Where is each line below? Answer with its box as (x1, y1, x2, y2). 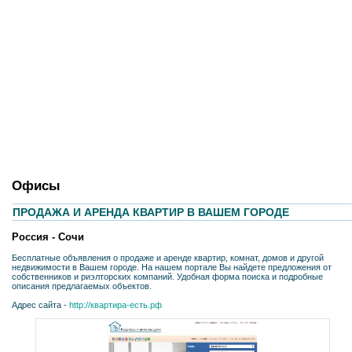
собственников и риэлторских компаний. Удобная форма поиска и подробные (12, 272, 323, 282)
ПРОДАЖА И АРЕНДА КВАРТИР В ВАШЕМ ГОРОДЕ (13, 206, 289, 219)
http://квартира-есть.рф (69, 300, 162, 310)
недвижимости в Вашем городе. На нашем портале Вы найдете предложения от (12, 262, 332, 273)
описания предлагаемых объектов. (12, 281, 152, 291)
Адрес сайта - (12, 300, 69, 310)
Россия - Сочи (12, 231, 84, 244)
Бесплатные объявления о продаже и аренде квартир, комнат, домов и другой (12, 253, 324, 263)
